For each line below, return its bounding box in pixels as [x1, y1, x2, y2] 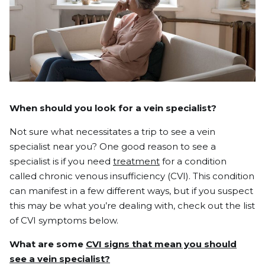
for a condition [160, 156, 227, 167]
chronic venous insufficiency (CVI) [39, 170, 189, 182]
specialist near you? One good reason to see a [9, 141, 216, 152]
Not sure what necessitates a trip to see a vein [9, 126, 215, 137]
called [9, 170, 39, 182]
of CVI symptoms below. [9, 215, 118, 226]
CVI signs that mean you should [86, 238, 237, 250]
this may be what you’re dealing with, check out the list [9, 200, 255, 211]
